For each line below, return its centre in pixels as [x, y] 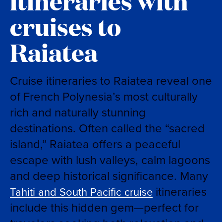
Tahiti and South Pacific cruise [81, 192]
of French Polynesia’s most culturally [104, 97]
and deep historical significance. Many [109, 176]
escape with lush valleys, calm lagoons [110, 160]
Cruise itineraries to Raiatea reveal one [111, 81]
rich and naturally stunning [78, 112]
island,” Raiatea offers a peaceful [95, 144]
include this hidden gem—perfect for [104, 208]
